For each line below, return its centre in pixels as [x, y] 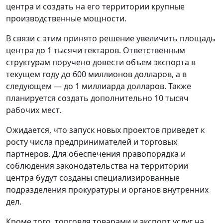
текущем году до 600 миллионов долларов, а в [96, 74]
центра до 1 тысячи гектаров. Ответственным [96, 50]
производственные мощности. [66, 18]
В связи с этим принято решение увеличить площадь [111, 38]
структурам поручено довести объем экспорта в [101, 62]
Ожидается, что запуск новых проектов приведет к [105, 130]
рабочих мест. [34, 110]
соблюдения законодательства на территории [97, 166]
